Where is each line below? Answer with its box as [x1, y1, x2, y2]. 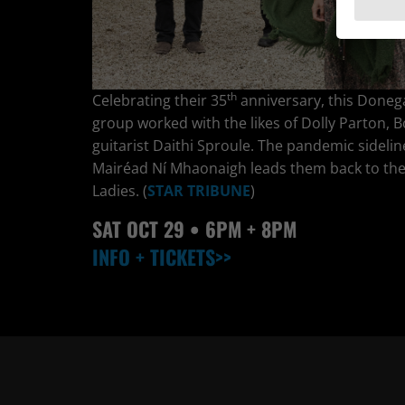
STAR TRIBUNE [147, 181, 250, 201]
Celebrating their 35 [92, 90, 227, 110]
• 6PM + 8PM [184, 214, 297, 243]
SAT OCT [92, 214, 158, 243]
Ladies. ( [92, 181, 147, 201]
